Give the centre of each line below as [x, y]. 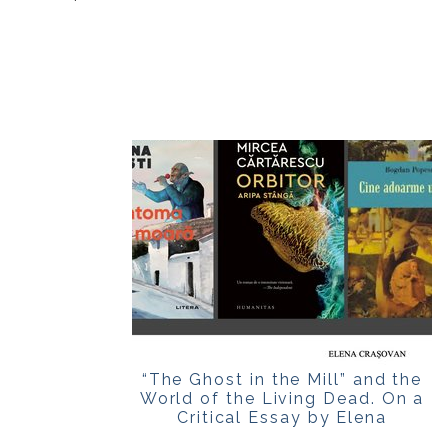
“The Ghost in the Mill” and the [282, 379]
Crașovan [282, 436]
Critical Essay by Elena [282, 417]
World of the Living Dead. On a [282, 398]
